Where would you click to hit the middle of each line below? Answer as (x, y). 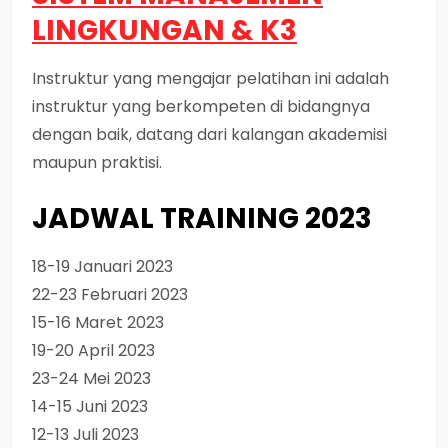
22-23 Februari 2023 (110, 294)
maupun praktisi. (97, 162)
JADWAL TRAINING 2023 (202, 218)
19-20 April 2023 (93, 350)
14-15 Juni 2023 (90, 406)
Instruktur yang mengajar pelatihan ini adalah (210, 78)
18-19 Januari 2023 (102, 266)
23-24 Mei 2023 (91, 378)
